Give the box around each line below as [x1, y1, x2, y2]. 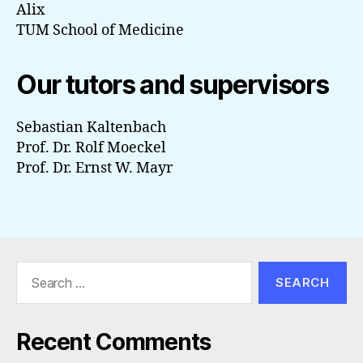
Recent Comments [16, 327, 211, 356]
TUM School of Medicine [16, 21, 184, 41]
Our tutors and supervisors [16, 69, 329, 101]
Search [9, 260, 54, 278]
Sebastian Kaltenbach [16, 118, 166, 138]
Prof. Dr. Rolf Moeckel [16, 139, 166, 158]
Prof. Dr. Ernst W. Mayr [16, 159, 173, 178]
